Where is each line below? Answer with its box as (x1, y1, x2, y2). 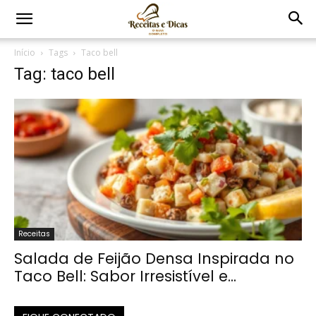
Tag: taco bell (14, 64, 115, 84)
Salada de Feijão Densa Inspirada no (14, 248, 294, 269)
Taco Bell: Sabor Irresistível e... (14, 266, 236, 287)
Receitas (18, 229, 50, 240)
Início (14, 47, 35, 59)
